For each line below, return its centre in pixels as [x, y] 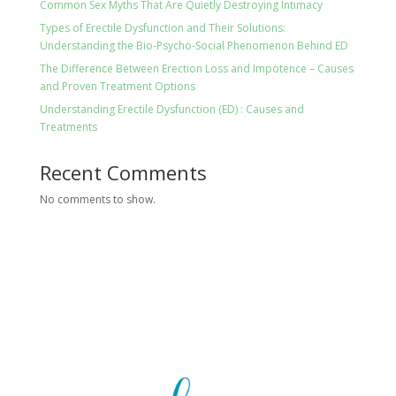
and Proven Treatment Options [117, 86]
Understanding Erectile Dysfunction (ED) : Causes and [171, 109]
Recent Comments [123, 172]
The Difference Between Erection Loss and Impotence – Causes [196, 68]
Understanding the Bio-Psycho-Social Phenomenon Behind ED [194, 45]
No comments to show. [97, 199]
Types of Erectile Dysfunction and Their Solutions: [162, 27]
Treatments [68, 126]
